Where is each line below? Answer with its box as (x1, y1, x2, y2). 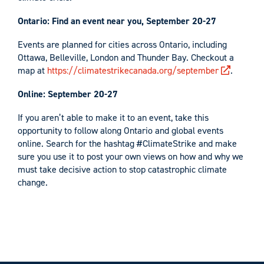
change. (18, 176, 48, 189)
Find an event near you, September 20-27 (52, 15, 216, 27)
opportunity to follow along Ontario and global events (18, 124, 223, 137)
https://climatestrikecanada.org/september (47, 64, 219, 77)
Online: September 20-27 (18, 88, 118, 100)
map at (18, 64, 47, 77)
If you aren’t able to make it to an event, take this (18, 111, 209, 124)
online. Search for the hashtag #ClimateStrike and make (18, 137, 237, 150)
